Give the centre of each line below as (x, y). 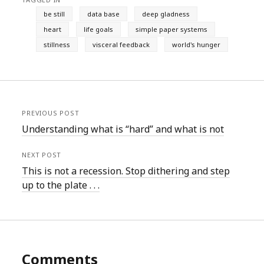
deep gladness (166, 14)
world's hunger (197, 44)
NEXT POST (42, 155)
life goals (99, 29)
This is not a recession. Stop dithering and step (126, 171)
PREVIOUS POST (51, 113)
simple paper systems (172, 29)
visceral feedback (121, 44)
